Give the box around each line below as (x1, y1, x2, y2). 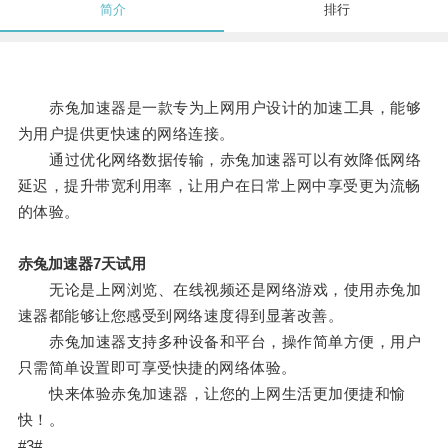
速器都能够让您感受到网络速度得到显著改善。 (17, 307, 344, 325)
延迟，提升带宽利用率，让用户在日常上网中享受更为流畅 (17, 177, 421, 195)
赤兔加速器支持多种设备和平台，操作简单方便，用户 (17, 333, 422, 351)
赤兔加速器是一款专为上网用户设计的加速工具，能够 (17, 99, 422, 117)
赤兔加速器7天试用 (17, 255, 146, 273)
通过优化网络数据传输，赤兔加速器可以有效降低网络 (17, 151, 422, 169)
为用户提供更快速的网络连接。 (17, 125, 235, 143)
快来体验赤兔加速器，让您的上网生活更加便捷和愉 (17, 385, 406, 403)
